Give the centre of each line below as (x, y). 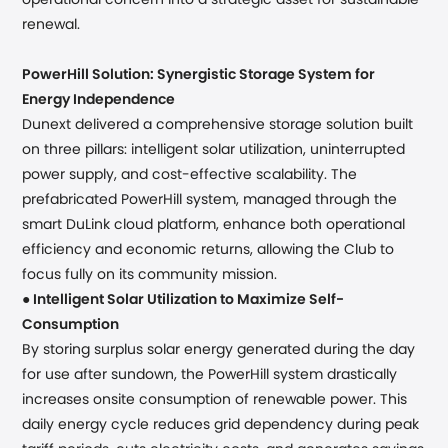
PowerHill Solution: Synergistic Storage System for (199, 75)
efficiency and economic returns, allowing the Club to (208, 250)
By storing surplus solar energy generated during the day (219, 350)
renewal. (51, 25)
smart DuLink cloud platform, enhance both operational (214, 225)
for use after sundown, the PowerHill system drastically (210, 375)
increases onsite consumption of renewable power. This (215, 400)
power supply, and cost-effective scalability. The (190, 175)
